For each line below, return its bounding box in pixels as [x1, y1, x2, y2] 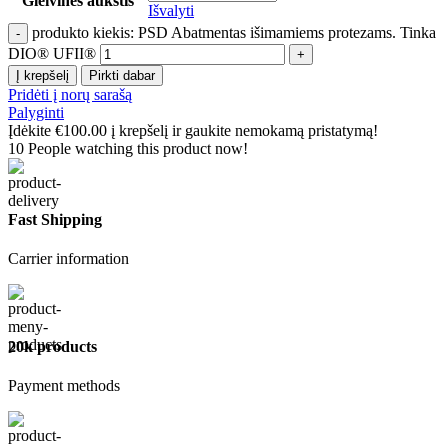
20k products [8, 337, 97, 355]
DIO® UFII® [8, 44, 96, 62]
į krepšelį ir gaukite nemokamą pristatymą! [107, 121, 378, 139]
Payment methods [8, 376, 120, 394]
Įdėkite [8, 121, 55, 139]
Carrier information [8, 250, 129, 268]
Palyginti [8, 103, 64, 121]
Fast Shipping [8, 211, 102, 229]
